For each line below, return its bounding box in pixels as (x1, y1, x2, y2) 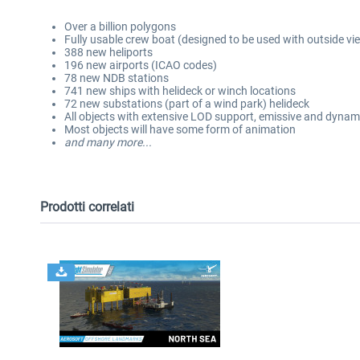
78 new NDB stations (64, 72, 169, 84)
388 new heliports (64, 46, 153, 59)
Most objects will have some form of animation (64, 123, 296, 136)
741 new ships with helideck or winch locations (64, 84, 296, 97)
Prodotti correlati (40, 199, 134, 215)
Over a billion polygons (64, 20, 176, 33)
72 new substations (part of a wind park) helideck (64, 97, 309, 110)
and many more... (64, 136, 152, 149)
